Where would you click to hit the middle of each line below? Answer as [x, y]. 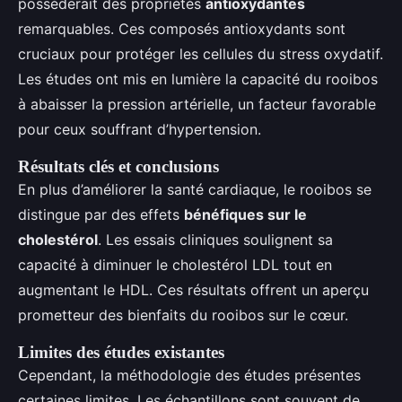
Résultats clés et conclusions [118, 166]
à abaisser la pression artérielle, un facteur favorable [197, 104]
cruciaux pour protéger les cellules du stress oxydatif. [201, 54]
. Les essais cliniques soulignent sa [215, 240]
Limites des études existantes [121, 352]
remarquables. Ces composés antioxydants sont [182, 29]
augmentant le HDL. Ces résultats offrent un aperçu [193, 290]
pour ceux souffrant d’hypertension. [140, 129]
